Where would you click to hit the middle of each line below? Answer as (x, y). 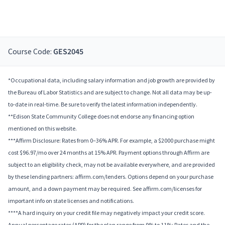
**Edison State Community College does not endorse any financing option (101, 117)
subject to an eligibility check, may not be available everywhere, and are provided (111, 165)
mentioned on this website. (42, 129)
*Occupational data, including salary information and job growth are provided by (111, 80)
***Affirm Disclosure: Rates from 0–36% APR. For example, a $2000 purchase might (111, 141)
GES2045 (68, 52)
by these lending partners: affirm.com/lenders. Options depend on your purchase (111, 177)
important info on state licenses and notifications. (71, 201)
